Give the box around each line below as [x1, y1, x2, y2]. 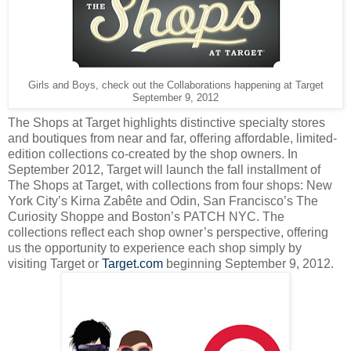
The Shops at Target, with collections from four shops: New [8, 179, 332, 193]
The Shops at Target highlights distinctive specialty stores [8, 116, 325, 130]
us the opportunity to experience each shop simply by [8, 241, 302, 255]
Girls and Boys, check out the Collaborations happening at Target [27, 80, 324, 92]
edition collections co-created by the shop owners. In [8, 147, 298, 161]
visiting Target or [8, 257, 102, 271]
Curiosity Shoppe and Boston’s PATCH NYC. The [8, 210, 284, 224]
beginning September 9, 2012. [163, 257, 334, 271]
